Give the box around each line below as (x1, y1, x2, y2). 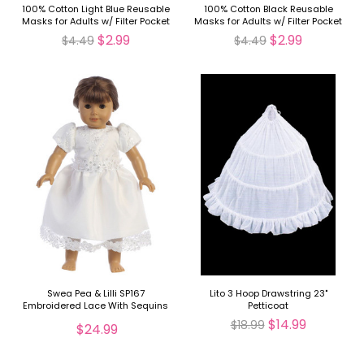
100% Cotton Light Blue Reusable (21, 2, 170, 15)
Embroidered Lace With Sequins (23, 299, 169, 313)
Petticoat (248, 299, 289, 313)
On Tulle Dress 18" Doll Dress (32, 311, 159, 325)
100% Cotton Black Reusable (203, 2, 333, 15)
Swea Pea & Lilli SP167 (46, 287, 145, 301)
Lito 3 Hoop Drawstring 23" (209, 287, 327, 301)
